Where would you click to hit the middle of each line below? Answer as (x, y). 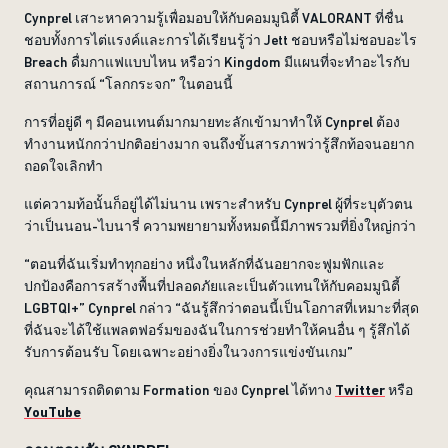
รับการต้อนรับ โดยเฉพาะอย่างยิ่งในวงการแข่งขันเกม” (188, 352)
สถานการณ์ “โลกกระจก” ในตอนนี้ (128, 84)
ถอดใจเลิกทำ (63, 166)
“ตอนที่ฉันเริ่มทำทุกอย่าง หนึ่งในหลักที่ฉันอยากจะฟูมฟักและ (204, 264)
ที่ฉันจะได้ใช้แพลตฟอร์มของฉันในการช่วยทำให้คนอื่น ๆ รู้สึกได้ (217, 330)
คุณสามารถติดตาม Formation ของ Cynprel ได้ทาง (179, 390)
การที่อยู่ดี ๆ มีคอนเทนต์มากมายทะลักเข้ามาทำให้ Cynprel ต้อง (212, 122)
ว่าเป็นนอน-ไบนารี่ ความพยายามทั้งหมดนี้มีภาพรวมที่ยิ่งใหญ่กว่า (220, 226)
